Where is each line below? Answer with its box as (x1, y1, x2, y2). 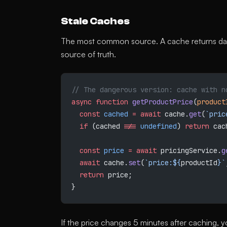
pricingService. (157, 146, 221, 155)
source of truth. (61, 49, 116, 59)
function (92, 97, 128, 106)
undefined (136, 122, 177, 131)
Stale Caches (61, 15, 130, 27)
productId (181, 158, 217, 167)
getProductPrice (128, 97, 193, 106)
